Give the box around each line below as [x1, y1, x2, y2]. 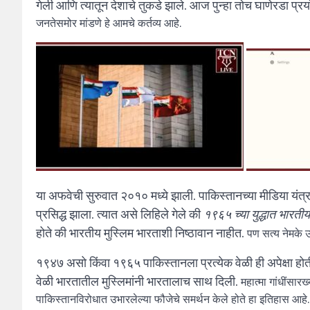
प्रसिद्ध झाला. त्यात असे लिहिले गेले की [36, 205, 203, 224]
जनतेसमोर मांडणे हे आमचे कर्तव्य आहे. [36, 15, 181, 32]
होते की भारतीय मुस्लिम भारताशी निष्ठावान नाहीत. [36, 224, 247, 243]
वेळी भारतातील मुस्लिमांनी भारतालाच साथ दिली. [36, 272, 241, 291]
